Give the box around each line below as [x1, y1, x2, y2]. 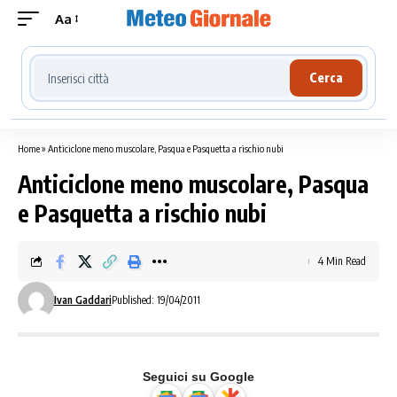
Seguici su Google [143, 370, 254, 384]
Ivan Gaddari [53, 293, 112, 307]
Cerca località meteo [28, 53, 174, 71]
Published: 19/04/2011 [111, 293, 200, 307]
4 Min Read [318, 254, 366, 268]
